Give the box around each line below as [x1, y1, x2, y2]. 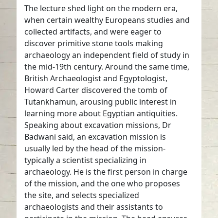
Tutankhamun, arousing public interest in [24, 96, 177, 107]
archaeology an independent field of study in [24, 49, 190, 60]
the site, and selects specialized [24, 189, 140, 200]
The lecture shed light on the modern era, [24, 2, 178, 14]
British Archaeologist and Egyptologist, [24, 73, 168, 84]
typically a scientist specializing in [24, 154, 147, 165]
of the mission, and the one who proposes [24, 178, 181, 189]
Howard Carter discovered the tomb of [24, 84, 168, 95]
